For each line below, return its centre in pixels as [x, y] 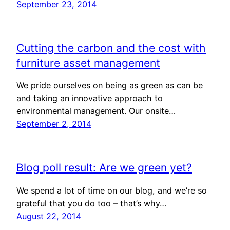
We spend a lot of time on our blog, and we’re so [112, 190]
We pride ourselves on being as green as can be [110, 85]
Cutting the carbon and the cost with [111, 47]
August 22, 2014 [49, 216]
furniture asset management [88, 62]
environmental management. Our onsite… [96, 111]
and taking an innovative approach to [90, 98]
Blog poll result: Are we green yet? [104, 167]
